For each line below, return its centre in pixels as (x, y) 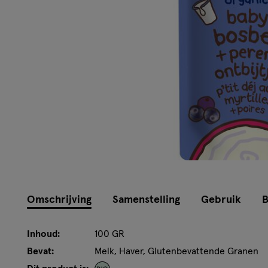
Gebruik (221, 200)
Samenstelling (146, 200)
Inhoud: (43, 234)
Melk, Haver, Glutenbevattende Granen (176, 251)
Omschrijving (59, 200)
